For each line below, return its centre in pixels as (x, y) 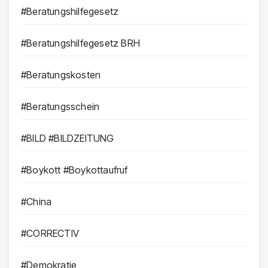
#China (36, 202)
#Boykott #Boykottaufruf (74, 170)
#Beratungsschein (60, 107)
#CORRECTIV (50, 234)
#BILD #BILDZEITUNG (68, 138)
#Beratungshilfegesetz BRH (80, 43)
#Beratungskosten (61, 75)
